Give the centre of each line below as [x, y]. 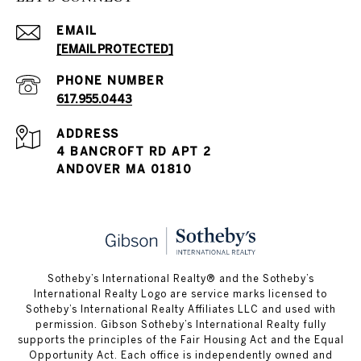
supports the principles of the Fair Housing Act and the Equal [180, 340]
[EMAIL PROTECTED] [115, 50]
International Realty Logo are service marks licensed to [180, 294]
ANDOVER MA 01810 [124, 170]
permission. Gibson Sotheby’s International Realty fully [180, 325]
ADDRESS [88, 134]
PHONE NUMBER [110, 81]
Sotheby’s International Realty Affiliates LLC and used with [180, 309]
